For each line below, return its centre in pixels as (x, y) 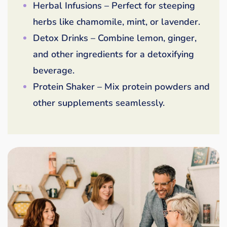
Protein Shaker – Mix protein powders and (121, 86)
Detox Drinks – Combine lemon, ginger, (115, 38)
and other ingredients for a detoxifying (113, 54)
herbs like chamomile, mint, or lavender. (117, 22)
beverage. (54, 70)
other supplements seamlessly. (99, 103)
